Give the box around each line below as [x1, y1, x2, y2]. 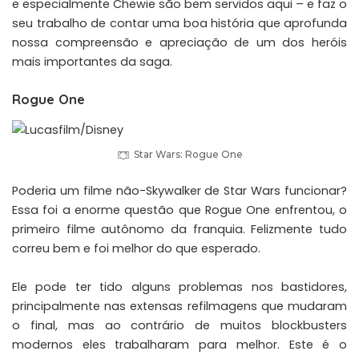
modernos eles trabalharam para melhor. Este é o [12, 337, 347, 353]
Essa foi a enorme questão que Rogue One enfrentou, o [12, 202, 347, 219]
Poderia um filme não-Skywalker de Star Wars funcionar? [12, 183, 347, 200]
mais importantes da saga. [12, 53, 172, 70]
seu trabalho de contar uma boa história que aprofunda [12, 14, 347, 31]
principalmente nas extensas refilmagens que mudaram [12, 298, 347, 315]
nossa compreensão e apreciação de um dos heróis [12, 34, 347, 50]
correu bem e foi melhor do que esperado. [12, 240, 260, 257]
